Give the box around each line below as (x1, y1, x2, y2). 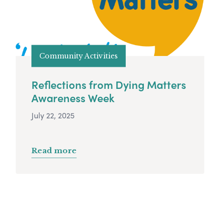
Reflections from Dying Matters (31, 77, 186, 93)
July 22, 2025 (31, 110, 75, 121)
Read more (31, 146, 77, 156)
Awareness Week (31, 90, 114, 106)
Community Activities (39, 51, 118, 60)
